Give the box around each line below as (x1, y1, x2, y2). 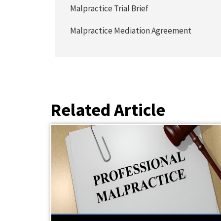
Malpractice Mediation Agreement (70, 25, 192, 36)
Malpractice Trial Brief (70, 3, 149, 14)
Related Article (50, 99, 165, 121)
